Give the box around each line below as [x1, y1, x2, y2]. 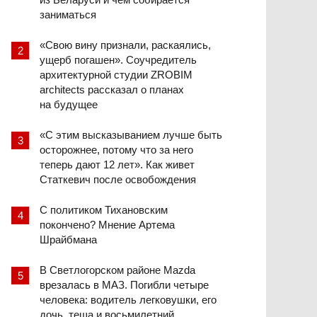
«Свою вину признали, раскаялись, [40, 38, 211, 51]
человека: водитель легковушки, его [40, 293, 217, 306]
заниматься [40, 8, 96, 21]
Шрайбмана [40, 233, 97, 246]
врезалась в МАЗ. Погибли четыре [40, 278, 209, 291]
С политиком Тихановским [40, 203, 168, 216]
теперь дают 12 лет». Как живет [40, 158, 195, 171]
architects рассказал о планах [40, 83, 184, 96]
